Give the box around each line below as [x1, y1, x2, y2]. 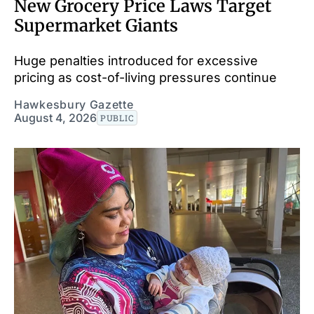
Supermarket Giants [14, 14, 178, 36]
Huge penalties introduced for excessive [14, 53, 258, 68]
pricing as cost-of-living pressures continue [14, 69, 277, 85]
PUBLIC [100, 111, 135, 123]
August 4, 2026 [14, 110, 97, 125]
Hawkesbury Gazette [14, 97, 134, 111]
